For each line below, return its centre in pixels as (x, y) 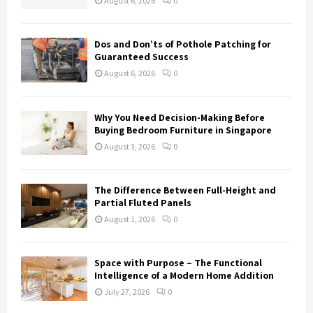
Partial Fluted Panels (143, 203)
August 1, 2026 (130, 219)
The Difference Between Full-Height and (185, 190)
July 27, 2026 (127, 292)
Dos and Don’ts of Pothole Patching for (183, 44)
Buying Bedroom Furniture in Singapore (183, 130)
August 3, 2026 (130, 146)
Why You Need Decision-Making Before (180, 117)
